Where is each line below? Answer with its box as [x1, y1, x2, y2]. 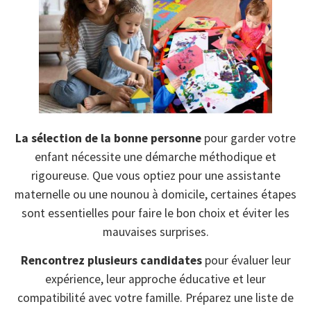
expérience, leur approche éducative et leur [45, 271, 266, 287]
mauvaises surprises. [102, 224, 209, 239]
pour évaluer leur [201, 253, 291, 268]
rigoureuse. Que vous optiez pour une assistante [31, 167, 280, 183]
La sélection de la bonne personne [15, 130, 201, 146]
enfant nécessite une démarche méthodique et [35, 149, 276, 165]
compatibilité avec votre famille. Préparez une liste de [17, 290, 294, 305]
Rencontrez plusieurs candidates [20, 253, 202, 268]
